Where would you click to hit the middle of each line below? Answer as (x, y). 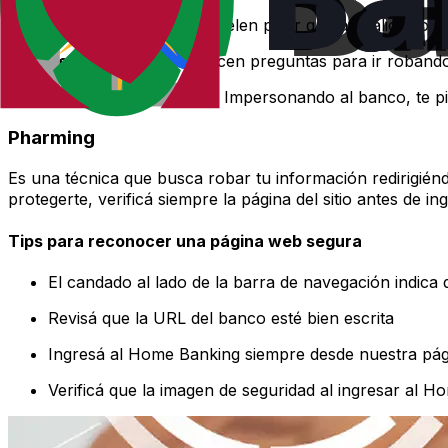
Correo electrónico (124, 24)
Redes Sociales (108, 60)
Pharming (51, 137)
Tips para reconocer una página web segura (185, 240)
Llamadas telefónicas (133, 96)
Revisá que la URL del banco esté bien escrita (221, 317)
